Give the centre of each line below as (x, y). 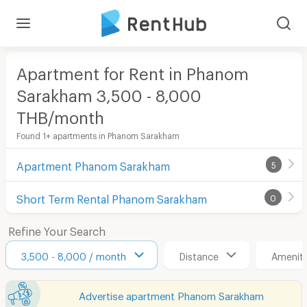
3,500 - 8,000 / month (74, 254)
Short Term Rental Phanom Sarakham (111, 197)
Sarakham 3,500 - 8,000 (109, 92)
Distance (199, 254)
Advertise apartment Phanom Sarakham (171, 294)
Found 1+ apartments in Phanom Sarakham (98, 134)
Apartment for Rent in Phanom (132, 70)
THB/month (60, 114)
